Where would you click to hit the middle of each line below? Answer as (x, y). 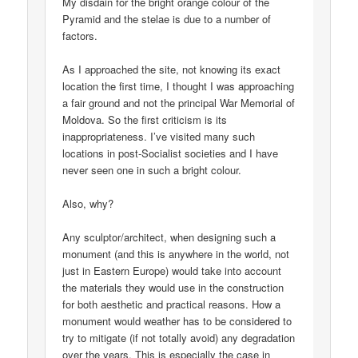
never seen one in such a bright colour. (152, 170)
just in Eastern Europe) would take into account (172, 271)
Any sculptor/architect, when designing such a (169, 237)
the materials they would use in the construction (173, 288)
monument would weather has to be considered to (177, 321)
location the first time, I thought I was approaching (179, 86)
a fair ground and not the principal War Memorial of (179, 103)
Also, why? (88, 204)
